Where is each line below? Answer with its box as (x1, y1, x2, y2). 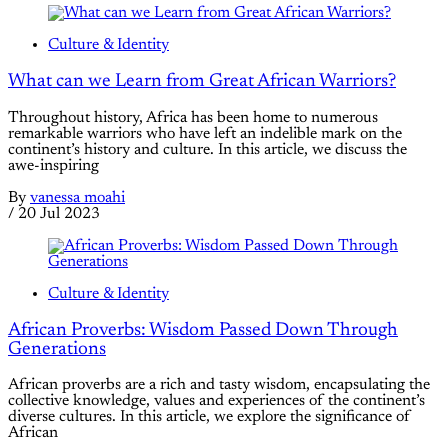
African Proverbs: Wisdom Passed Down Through (8, 320, 398, 340)
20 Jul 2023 (18, 205, 100, 222)
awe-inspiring (8, 157, 99, 174)
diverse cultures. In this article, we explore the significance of (8, 409, 411, 426)
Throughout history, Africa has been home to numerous (8, 109, 378, 126)
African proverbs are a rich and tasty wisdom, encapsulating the (8, 377, 430, 394)
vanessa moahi (30, 189, 125, 206)
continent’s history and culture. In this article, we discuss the (8, 141, 407, 158)
